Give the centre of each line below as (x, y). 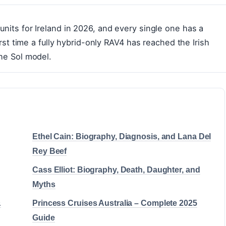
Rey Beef (50, 151)
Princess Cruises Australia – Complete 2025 (115, 203)
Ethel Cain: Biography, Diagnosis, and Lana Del (122, 137)
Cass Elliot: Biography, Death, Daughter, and (116, 170)
